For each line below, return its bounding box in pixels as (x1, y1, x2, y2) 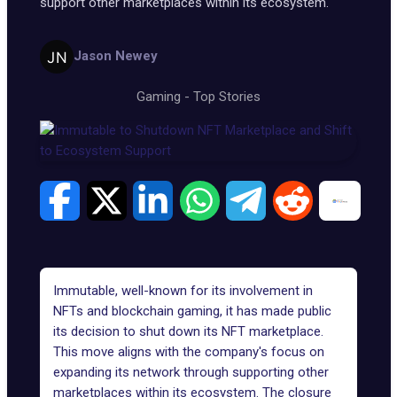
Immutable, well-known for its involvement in (53, 283, 313, 299)
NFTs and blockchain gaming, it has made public (53, 303, 331, 319)
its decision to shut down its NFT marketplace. (53, 323, 323, 339)
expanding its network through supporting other (53, 364, 329, 380)
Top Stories (193, 88, 261, 105)
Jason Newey (73, 48, 158, 65)
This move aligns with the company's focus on (53, 344, 324, 360)
